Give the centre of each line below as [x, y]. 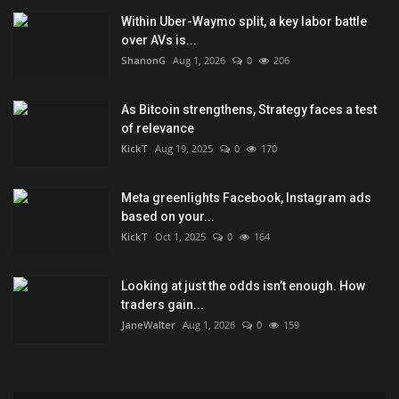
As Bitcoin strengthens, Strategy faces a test [249, 110]
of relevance [158, 129]
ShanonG [143, 61]
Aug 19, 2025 [184, 149]
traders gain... [163, 305]
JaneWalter [148, 325]
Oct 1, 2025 [180, 237]
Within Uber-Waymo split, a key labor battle [244, 22]
